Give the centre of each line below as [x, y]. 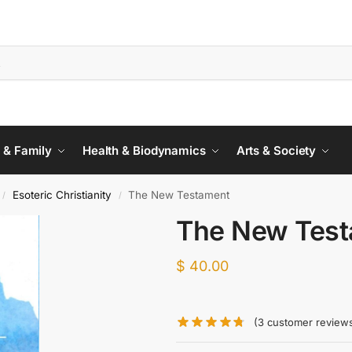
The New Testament [179, 195]
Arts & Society [276, 150]
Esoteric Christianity [62, 195]
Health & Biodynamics [144, 150]
